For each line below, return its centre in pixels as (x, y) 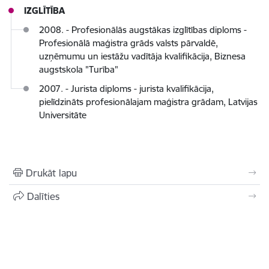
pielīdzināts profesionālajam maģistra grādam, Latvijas (148, 101)
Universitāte (63, 115)
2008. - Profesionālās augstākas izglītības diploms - (143, 29)
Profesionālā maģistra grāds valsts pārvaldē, (128, 43)
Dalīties (43, 196)
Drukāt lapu (51, 173)
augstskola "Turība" (79, 69)
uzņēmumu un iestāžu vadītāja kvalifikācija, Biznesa (142, 56)
